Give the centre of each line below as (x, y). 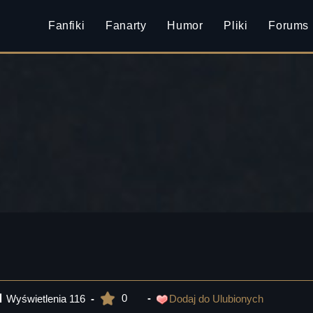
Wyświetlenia (36, 299)
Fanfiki (66, 26)
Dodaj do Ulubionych (216, 299)
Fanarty (126, 26)
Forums (289, 26)
